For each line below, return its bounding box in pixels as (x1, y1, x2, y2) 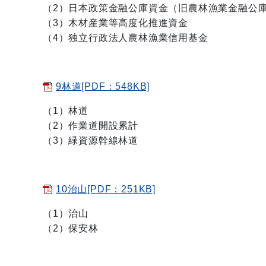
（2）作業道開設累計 (43, 121, 138, 131)
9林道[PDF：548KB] (56, 81, 150, 91)
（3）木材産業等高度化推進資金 (43, 18, 188, 28)
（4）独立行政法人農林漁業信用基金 (43, 33, 208, 43)
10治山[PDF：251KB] (56, 184, 156, 194)
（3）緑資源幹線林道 (43, 135, 138, 145)
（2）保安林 (43, 223, 99, 233)
